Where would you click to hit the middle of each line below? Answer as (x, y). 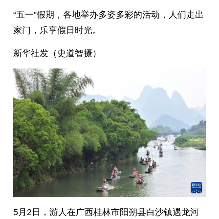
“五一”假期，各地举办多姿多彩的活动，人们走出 (108, 14)
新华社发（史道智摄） (57, 53)
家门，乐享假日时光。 (57, 30)
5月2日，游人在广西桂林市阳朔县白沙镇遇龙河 (106, 212)
